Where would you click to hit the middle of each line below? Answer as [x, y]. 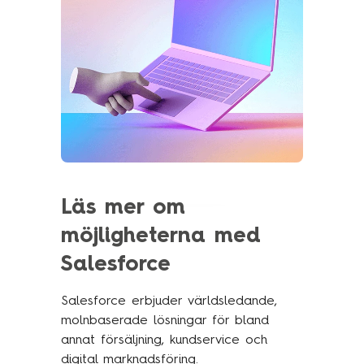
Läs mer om [123, 206]
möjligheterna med [160, 234]
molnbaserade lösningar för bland [165, 319]
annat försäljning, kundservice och [164, 339]
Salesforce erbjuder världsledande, [169, 300]
